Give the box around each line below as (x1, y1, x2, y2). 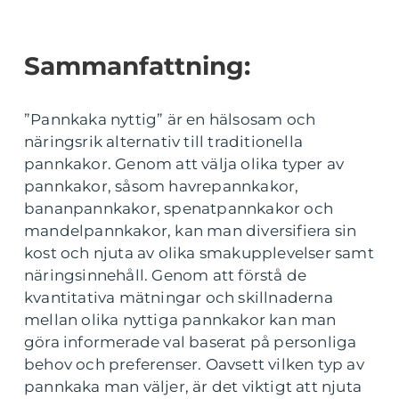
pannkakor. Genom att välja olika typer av (24, 155, 345, 174)
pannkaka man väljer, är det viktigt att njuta (24, 378, 362, 396)
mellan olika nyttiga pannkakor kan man (24, 311, 337, 330)
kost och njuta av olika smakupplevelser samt (24, 244, 374, 263)
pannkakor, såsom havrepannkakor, (24, 177, 299, 196)
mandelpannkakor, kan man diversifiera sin (24, 222, 357, 240)
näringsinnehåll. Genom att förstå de (24, 266, 307, 285)
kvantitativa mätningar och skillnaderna (24, 289, 333, 307)
